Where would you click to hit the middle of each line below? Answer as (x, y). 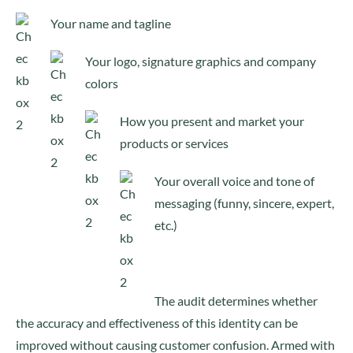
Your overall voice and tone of (234, 181)
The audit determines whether (236, 301)
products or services (174, 143)
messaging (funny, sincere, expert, (244, 203)
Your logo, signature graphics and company (201, 61)
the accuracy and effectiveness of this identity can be (157, 323)
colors (102, 83)
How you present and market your (212, 121)
